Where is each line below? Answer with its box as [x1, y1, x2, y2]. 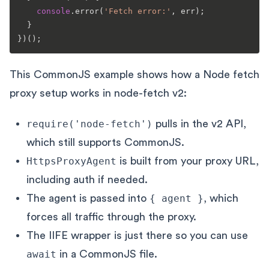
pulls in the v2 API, [153, 118, 246, 129]
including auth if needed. [26, 174, 148, 185]
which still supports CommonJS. [26, 136, 184, 148]
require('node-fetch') [26, 118, 153, 130]
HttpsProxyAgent [26, 155, 116, 167]
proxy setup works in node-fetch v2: [10, 87, 187, 98]
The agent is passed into [26, 192, 150, 204]
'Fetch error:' [104, 6, 171, 16]
